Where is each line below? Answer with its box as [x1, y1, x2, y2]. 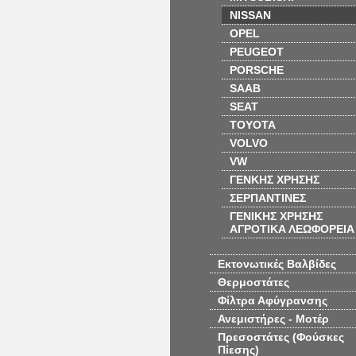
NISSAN [230, 9, 271, 21]
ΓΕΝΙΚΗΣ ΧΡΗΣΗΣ [230, 210, 323, 222]
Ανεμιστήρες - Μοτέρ [218, 312, 329, 325]
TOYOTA [230, 118, 276, 131]
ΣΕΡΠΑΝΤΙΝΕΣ [230, 192, 306, 204]
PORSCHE [230, 64, 284, 76]
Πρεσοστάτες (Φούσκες [218, 331, 344, 343]
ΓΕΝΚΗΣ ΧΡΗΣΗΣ [230, 173, 319, 186]
